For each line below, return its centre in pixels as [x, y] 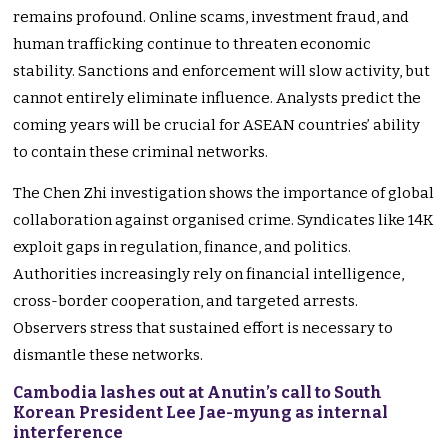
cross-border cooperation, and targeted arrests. [186, 301]
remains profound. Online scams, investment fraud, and [211, 17]
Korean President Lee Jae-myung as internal [201, 413]
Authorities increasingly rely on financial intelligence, [209, 274]
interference [68, 433]
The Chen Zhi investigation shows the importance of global [224, 193]
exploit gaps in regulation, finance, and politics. [182, 247]
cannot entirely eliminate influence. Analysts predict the [217, 98]
